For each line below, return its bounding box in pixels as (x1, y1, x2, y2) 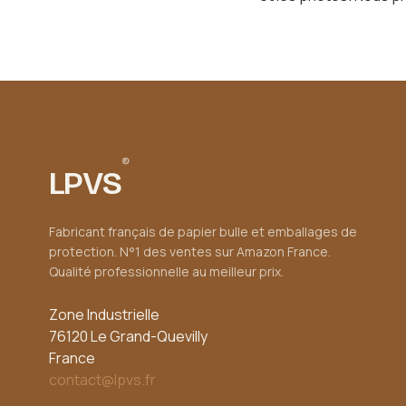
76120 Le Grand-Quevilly (48, 326, 208, 346)
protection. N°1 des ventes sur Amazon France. (48, 243, 331, 260)
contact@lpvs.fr (48, 370, 156, 390)
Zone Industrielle (48, 304, 159, 324)
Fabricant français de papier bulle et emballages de (48, 223, 357, 240)
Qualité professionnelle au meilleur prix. (48, 263, 284, 280)
